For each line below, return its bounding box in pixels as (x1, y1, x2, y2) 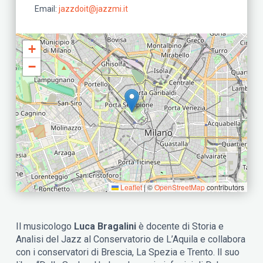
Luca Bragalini (72, 220, 139, 232)
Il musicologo (16, 220, 72, 232)
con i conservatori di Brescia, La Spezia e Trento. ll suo (16, 246, 240, 258)
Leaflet (118, 181, 142, 192)
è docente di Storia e (139, 220, 224, 232)
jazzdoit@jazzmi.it (59, 4, 129, 14)
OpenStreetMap (154, 181, 205, 192)
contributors (204, 181, 244, 192)
